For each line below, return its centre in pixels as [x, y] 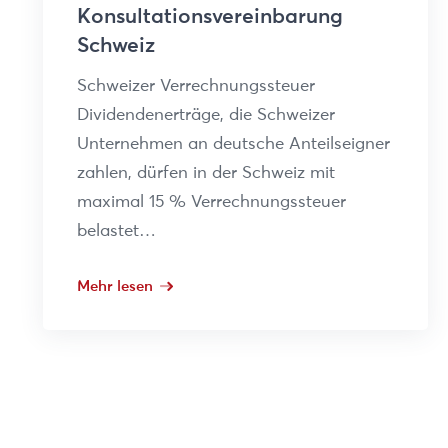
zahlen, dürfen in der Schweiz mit [205, 171]
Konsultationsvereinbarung [209, 15]
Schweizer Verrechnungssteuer [195, 84]
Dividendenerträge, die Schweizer [205, 113]
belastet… [116, 229]
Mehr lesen [114, 285]
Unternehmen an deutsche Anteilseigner [233, 142]
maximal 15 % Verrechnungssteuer [211, 200]
